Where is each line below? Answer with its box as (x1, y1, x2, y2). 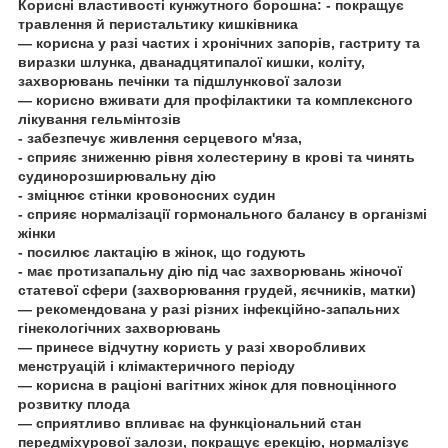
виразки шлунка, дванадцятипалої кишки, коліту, (18, 53, 365, 70)
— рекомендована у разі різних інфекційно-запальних (18, 300, 400, 317)
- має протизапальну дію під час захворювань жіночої (18, 262, 402, 279)
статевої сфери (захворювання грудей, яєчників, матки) (18, 281, 416, 298)
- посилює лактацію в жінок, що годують (18, 243, 306, 260)
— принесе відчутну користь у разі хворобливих (18, 338, 366, 355)
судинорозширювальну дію (18, 167, 216, 184)
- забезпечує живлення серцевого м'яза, (18, 129, 302, 146)
